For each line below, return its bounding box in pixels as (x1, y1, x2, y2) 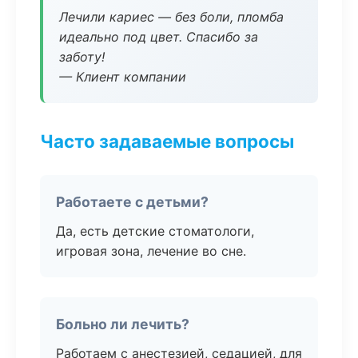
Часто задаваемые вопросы (40, 130, 294, 152)
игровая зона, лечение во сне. (56, 243, 246, 259)
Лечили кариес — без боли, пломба (59, 9, 284, 25)
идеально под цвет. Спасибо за (59, 29, 258, 45)
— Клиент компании (59, 69, 186, 85)
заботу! (59, 49, 105, 65)
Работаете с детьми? (56, 193, 209, 210)
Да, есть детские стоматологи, (56, 223, 254, 239)
